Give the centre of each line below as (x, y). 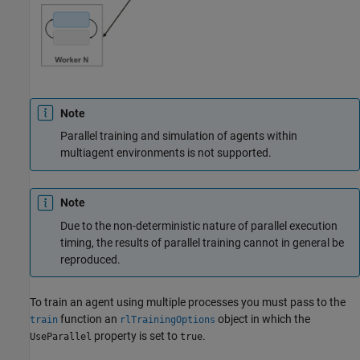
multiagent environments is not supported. (166, 153)
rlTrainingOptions (168, 320)
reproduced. (90, 259)
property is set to (136, 336)
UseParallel (61, 337)
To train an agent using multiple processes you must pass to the (188, 302)
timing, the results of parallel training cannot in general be (202, 242)
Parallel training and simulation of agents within (179, 136)
